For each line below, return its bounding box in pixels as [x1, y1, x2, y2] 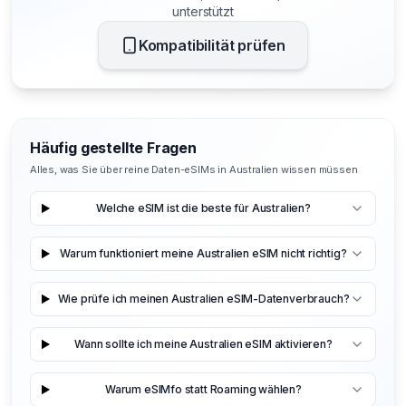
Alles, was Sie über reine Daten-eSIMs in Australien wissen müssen [30, 162, 358, 176]
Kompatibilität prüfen [138, 35, 286, 54]
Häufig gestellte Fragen [30, 138, 197, 157]
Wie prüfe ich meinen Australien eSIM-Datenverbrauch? [57, 292, 350, 306]
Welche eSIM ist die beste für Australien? [96, 201, 311, 216]
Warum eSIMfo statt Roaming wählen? [104, 382, 302, 397]
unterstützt [172, 3, 234, 19]
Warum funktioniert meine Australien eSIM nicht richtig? [60, 246, 347, 261]
